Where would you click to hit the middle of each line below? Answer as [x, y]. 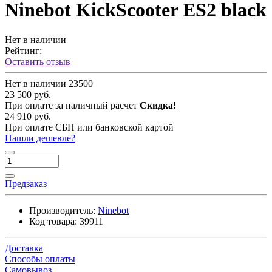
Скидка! [158, 105]
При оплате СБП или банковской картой [89, 127]
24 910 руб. [28, 116]
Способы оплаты [40, 259]
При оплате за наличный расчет [72, 105]
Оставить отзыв [38, 61]
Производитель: [62, 210]
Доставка [24, 248]
